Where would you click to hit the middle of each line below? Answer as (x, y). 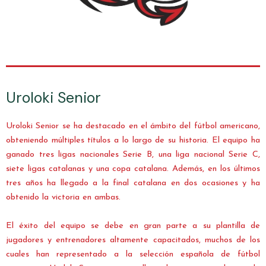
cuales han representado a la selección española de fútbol (133, 255)
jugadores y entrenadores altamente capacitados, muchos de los (133, 240)
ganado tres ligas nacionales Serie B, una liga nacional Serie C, (133, 155)
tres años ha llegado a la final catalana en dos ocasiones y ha (133, 183)
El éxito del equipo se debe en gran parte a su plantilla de (133, 226)
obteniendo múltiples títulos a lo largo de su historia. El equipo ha (133, 141)
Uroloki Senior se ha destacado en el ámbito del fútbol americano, (133, 126)
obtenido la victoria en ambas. (63, 198)
